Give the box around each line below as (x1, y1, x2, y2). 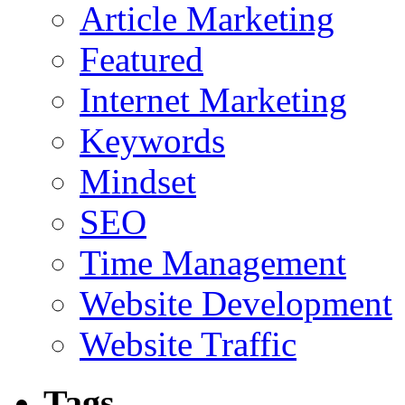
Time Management (80, 242, 346, 282)
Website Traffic (80, 324, 297, 363)
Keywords (80, 120, 225, 160)
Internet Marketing (80, 80, 347, 119)
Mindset (80, 161, 196, 201)
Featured (80, 39, 203, 79)
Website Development (80, 283, 392, 323)
